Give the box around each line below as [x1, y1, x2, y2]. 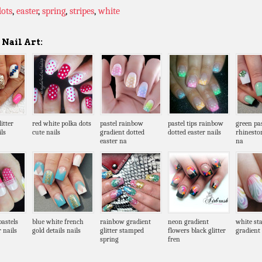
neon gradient [168, 218, 209, 226]
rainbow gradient [100, 218, 151, 226]
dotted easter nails [168, 128, 221, 137]
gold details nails [32, 226, 81, 235]
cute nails [32, 128, 60, 137]
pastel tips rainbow [168, 119, 223, 128]
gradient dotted [100, 128, 144, 137]
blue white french [32, 218, 84, 226]
